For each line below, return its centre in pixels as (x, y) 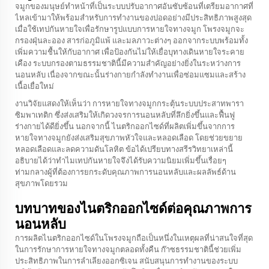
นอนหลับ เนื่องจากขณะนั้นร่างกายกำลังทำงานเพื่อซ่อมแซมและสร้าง (130, 74)
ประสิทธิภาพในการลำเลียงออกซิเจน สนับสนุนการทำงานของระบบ (126, 261)
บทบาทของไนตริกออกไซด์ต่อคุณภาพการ (133, 209)
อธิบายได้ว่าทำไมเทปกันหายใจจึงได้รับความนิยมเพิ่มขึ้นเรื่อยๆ (121, 160)
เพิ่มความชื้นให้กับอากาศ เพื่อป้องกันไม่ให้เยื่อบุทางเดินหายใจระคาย (130, 52)
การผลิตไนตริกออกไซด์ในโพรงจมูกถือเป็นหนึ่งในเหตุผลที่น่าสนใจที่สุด (134, 238)
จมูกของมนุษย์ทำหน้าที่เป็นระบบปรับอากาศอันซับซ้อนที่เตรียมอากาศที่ (134, 6)
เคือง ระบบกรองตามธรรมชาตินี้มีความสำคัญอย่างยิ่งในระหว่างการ (128, 63)
